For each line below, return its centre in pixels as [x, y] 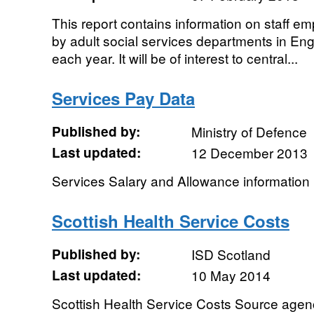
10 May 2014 [231, 275]
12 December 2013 [249, 152]
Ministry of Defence [249, 131]
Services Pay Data [123, 98]
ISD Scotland [231, 254]
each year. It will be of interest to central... [175, 58]
